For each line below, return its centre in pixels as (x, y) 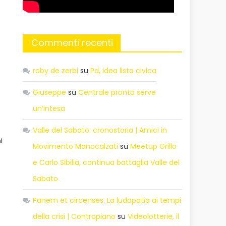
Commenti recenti (72, 42)
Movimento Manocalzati (76, 146)
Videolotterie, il (154, 216)
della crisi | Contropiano (74, 216)
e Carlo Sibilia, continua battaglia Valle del (106, 162)
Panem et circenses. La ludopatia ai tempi (107, 200)
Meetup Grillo (154, 146)
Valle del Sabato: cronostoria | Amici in (100, 130)
